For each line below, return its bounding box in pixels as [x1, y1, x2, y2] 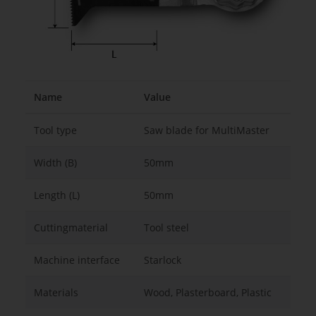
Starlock [144, 253, 181, 267]
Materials [34, 286, 78, 300]
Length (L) [34, 188, 80, 202]
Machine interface [34, 253, 120, 267]
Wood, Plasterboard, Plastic [144, 286, 272, 300]
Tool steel [144, 221, 189, 235]
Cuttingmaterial [34, 221, 108, 235]
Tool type [34, 123, 77, 138]
